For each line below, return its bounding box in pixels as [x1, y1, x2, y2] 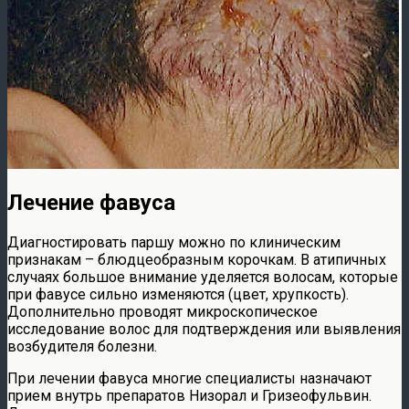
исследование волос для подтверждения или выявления [7, 320, 401, 339]
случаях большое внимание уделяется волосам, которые [7, 268, 398, 287]
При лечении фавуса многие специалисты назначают [7, 370, 372, 388]
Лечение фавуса [7, 190, 175, 216]
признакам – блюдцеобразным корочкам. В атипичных [7, 251, 386, 269]
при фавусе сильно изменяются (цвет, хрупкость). [7, 286, 349, 304]
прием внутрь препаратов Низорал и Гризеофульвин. [7, 387, 372, 405]
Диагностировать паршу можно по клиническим [7, 234, 341, 252]
